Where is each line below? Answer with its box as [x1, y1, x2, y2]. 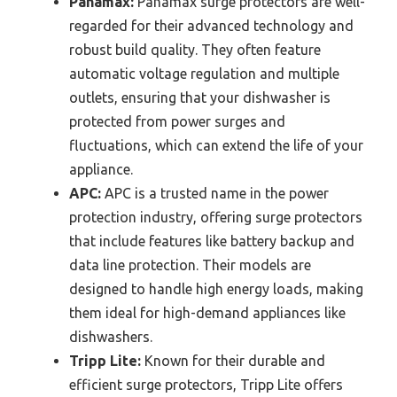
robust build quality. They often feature [69, 42, 321, 58]
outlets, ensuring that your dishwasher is [69, 90, 331, 106]
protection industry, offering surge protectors [69, 209, 362, 226]
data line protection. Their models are [69, 257, 311, 274]
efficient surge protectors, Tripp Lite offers [69, 377, 343, 393]
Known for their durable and [141, 353, 325, 370]
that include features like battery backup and [69, 233, 354, 250]
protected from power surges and [69, 113, 285, 130]
